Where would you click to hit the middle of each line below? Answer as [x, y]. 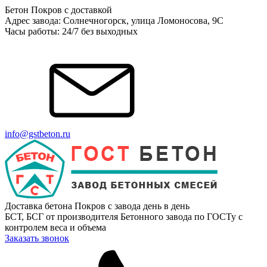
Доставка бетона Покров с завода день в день [97, 206]
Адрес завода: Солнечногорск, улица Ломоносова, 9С [114, 21]
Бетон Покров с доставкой [58, 10]
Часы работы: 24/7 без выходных [71, 31]
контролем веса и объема [55, 227]
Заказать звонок [37, 238]
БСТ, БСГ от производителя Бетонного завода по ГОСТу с [124, 217]
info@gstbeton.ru [38, 134]
